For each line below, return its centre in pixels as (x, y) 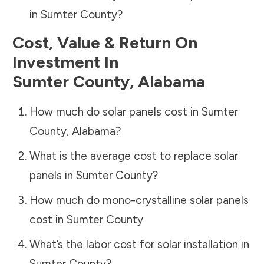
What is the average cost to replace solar (133, 156)
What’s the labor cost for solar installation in (139, 244)
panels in (52, 175)
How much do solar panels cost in (115, 111)
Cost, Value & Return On (105, 42)
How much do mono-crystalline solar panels (139, 200)
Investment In (65, 62)
